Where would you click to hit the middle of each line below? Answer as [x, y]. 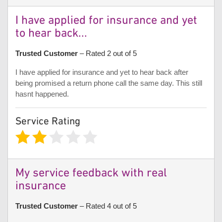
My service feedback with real [91, 174]
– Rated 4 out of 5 [107, 206]
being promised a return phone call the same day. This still [109, 83]
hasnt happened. [42, 94]
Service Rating [48, 121]
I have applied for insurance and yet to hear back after [102, 72]
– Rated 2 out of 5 [107, 53]
